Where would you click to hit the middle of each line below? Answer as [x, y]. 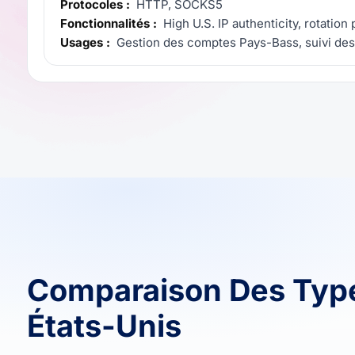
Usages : [85, 43]
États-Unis [104, 326]
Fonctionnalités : [109, 24]
